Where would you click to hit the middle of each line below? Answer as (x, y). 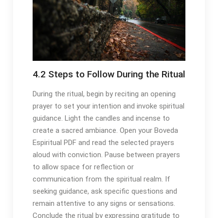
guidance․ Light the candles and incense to (101, 118)
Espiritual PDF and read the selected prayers (103, 143)
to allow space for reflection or (83, 167)
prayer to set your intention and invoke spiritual (108, 106)
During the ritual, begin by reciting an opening (104, 94)
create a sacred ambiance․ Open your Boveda (105, 131)
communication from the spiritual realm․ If (101, 179)
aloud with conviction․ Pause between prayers (106, 155)
